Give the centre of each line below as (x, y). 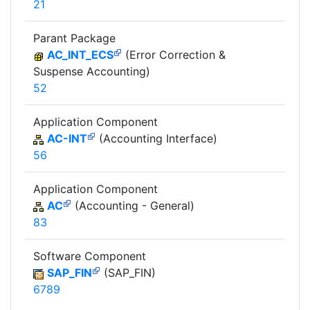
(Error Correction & (174, 55)
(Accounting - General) (133, 206)
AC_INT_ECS (80, 55)
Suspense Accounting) (92, 72)
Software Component (90, 256)
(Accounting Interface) (156, 139)
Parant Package (74, 38)
